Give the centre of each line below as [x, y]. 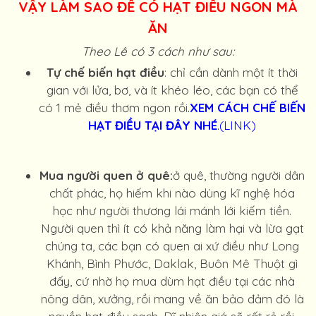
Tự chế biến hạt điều [105, 72]
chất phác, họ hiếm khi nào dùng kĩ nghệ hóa [172, 193]
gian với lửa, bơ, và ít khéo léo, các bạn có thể [172, 90]
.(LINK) [237, 125]
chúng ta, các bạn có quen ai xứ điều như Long [172, 246]
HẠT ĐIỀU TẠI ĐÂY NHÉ [153, 125]
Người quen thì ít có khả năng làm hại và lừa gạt [172, 228]
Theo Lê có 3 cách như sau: [158, 51]
